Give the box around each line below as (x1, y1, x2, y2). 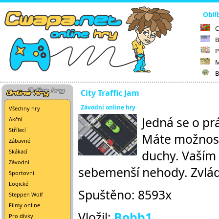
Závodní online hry (81, 103, 135, 111)
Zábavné (9, 137, 30, 144)
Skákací (9, 148, 27, 155)
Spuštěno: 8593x (78, 186, 172, 203)
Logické (9, 180, 28, 187)
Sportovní (9, 169, 34, 176)
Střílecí (9, 126, 26, 133)
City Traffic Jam (81, 88, 139, 98)
